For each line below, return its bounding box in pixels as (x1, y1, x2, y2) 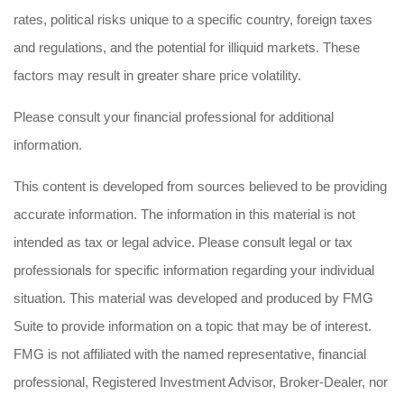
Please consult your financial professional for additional (14, 109, 334, 124)
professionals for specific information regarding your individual (14, 262, 374, 278)
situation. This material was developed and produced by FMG (14, 290, 373, 306)
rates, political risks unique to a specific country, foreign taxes (14, 12, 372, 27)
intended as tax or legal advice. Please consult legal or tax (14, 234, 353, 250)
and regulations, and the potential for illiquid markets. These (14, 40, 360, 55)
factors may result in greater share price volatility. (14, 68, 301, 83)
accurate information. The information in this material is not (14, 207, 355, 222)
